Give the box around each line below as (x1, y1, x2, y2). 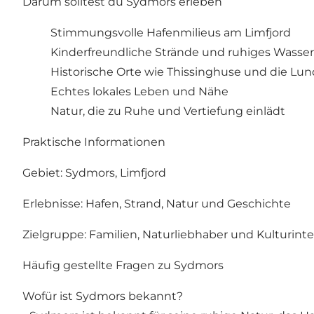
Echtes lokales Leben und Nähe (50, 85, 228, 99)
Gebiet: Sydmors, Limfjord (22, 166, 166, 180)
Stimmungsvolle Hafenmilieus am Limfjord (50, 26, 291, 40)
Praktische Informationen (22, 135, 165, 149)
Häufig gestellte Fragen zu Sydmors (22, 259, 224, 273)
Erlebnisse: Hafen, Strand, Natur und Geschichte (22, 197, 291, 211)
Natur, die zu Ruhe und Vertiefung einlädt (50, 104, 285, 118)
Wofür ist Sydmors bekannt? (22, 289, 183, 303)
